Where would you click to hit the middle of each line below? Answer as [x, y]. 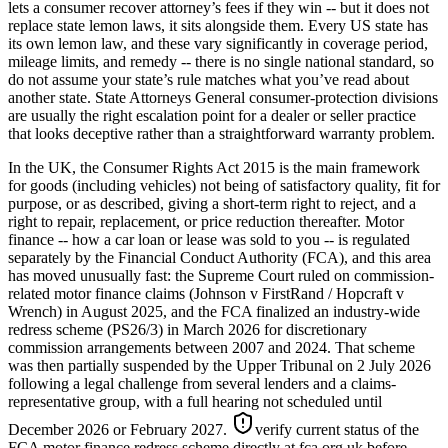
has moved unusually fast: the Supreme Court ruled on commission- [221, 275]
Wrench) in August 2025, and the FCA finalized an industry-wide [214, 311]
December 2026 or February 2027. [119, 429]
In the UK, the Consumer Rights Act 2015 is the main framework [214, 167]
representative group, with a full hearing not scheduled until [195, 401]
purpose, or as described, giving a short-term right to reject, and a [212, 203]
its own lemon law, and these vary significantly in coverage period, [218, 43]
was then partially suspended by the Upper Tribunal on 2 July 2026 [219, 365]
